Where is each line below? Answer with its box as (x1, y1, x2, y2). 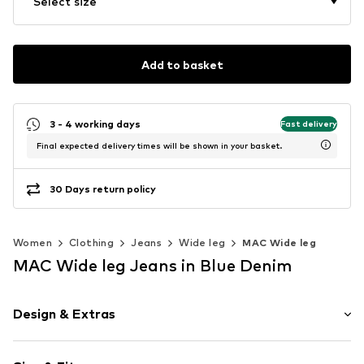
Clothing (69, 236, 115, 249)
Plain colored (29, 344, 105, 358)
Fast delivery (280, 118, 337, 128)
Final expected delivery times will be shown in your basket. (37, 141, 282, 151)
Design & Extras (13, 306, 115, 323)
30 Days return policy (50, 182, 156, 195)
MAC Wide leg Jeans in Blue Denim (13, 256, 292, 276)
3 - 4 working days (50, 117, 141, 130)
